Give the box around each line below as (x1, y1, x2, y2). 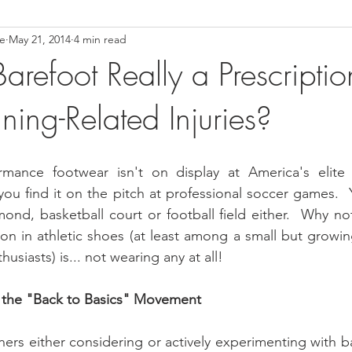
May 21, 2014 (9, 32, 71, 47)
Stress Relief (129, 35, 189, 49)
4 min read (74, 32, 126, 47)
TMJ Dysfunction (220, 35, 302, 49)
